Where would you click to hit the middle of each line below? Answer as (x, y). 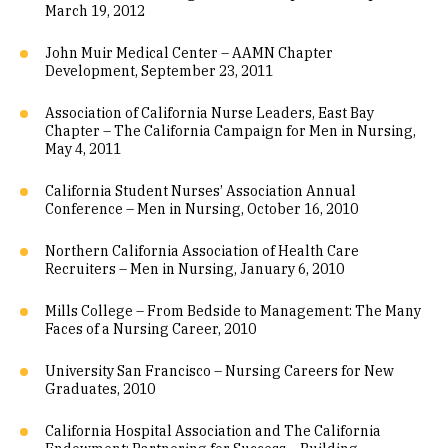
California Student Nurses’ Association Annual (200, 191)
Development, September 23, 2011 (159, 71)
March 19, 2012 (95, 11)
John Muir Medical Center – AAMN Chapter (189, 53)
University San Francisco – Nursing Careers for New (219, 371)
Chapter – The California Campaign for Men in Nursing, (230, 131)
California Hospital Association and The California (213, 431)
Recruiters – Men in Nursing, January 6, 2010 (194, 269)
